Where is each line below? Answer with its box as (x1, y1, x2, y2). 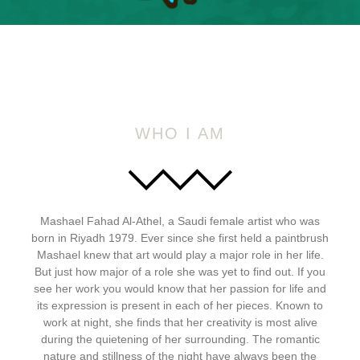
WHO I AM (135, 125, 225, 142)
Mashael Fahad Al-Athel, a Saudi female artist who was (40, 215, 320, 227)
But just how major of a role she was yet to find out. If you (35, 265, 325, 278)
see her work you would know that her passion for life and (34, 282, 326, 295)
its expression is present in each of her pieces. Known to (37, 299, 323, 312)
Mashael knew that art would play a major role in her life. (36, 248, 324, 261)
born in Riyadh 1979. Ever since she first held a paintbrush (31, 231, 329, 244)
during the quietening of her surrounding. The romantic (40, 333, 320, 346)
